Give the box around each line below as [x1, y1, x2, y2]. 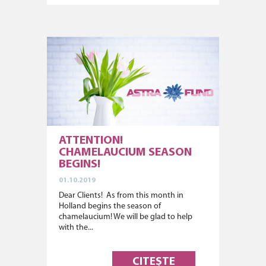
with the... [59, 223, 93, 232]
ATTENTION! [59, 135, 123, 147]
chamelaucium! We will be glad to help [59, 213, 192, 221]
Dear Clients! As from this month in [59, 191, 183, 200]
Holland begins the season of [59, 202, 161, 211]
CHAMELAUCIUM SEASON [59, 147, 192, 159]
